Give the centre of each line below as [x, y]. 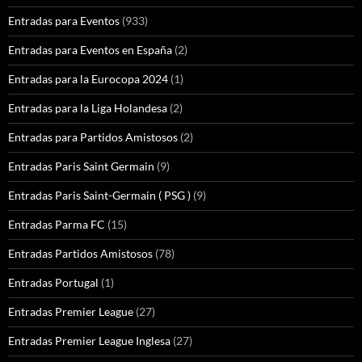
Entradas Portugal [53, 283]
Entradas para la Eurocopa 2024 [88, 79]
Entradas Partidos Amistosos [80, 254]
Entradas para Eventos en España [90, 50]
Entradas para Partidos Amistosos [93, 137]
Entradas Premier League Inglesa [89, 341]
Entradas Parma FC [57, 225]
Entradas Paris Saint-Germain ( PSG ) [99, 196]
